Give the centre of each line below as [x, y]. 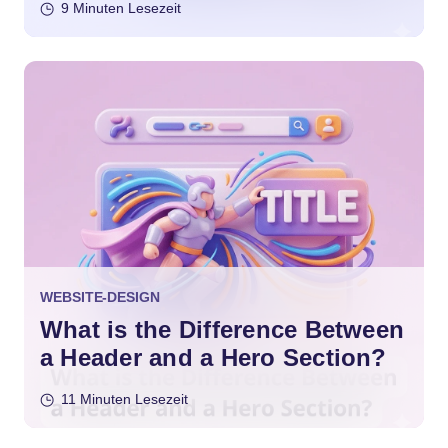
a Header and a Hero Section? [213, 358]
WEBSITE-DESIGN [100, 297]
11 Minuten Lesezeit [124, 399]
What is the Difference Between [222, 330]
